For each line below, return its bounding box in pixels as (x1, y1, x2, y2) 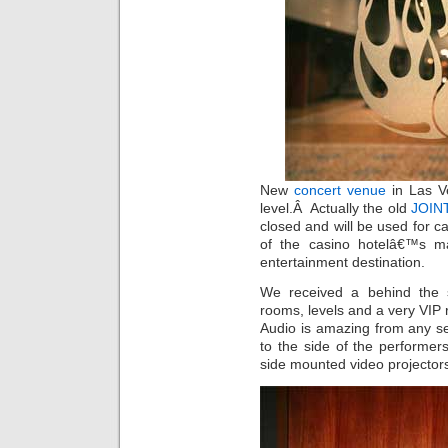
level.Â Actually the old (260, 199, 411, 216)
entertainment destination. (260, 253, 425, 270)
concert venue (294, 181, 386, 198)
